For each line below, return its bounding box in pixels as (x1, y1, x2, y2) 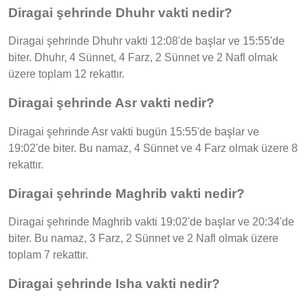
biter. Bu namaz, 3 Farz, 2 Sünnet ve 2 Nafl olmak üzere (8, 232, 278, 245)
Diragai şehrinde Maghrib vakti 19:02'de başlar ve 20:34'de (8, 216, 294, 228)
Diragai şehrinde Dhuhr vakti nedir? (8, 5, 232, 20)
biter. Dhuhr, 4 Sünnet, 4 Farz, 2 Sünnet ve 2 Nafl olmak (8, 52, 278, 64)
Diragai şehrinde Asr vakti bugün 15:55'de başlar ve (8, 125, 259, 137)
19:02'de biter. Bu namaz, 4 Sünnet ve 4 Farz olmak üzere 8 (8, 142, 298, 154)
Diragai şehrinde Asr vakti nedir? (8, 96, 214, 111)
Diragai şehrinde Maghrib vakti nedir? (8, 186, 245, 201)
